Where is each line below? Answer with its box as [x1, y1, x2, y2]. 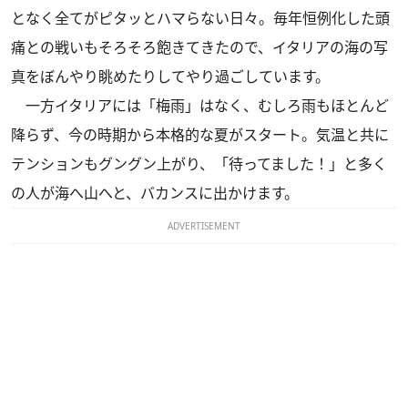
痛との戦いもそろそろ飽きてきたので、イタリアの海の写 [11, 36, 388, 57]
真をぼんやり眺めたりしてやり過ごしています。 [11, 66, 330, 87]
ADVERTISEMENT [168, 219, 240, 232]
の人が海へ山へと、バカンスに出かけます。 [11, 182, 299, 203]
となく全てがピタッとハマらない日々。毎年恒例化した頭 [11, 7, 390, 28]
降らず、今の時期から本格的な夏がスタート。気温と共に [11, 124, 389, 145]
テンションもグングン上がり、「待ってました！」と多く [11, 153, 387, 174]
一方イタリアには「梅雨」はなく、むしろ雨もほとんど [11, 95, 389, 116]
